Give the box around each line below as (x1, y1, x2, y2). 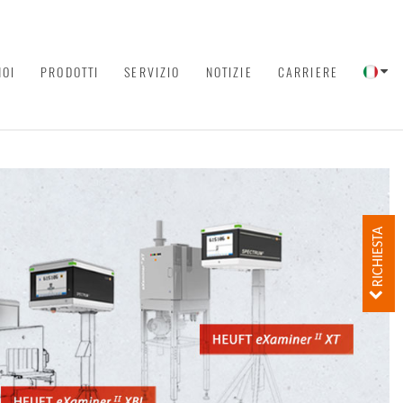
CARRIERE (277, 63, 338, 81)
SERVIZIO (124, 63, 181, 81)
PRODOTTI (40, 63, 100, 81)
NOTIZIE (205, 63, 253, 81)
